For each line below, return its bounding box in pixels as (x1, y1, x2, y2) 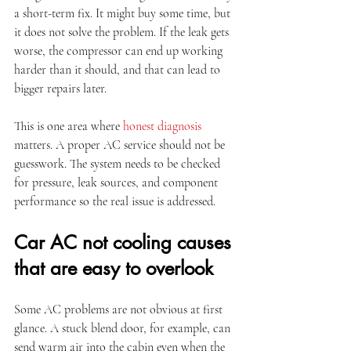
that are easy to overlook (14, 256, 213, 280)
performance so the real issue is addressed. (14, 194, 215, 209)
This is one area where (14, 118, 123, 134)
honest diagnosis (123, 118, 201, 134)
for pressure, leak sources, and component (14, 175, 221, 190)
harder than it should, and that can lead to (14, 62, 223, 78)
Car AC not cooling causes (14, 230, 237, 255)
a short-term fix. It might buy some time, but (14, 5, 233, 21)
